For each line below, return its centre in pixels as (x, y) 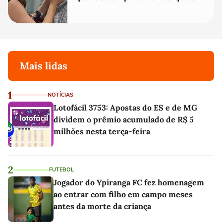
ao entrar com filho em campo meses (123, 194)
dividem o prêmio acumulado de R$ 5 (124, 120)
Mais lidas (44, 66)
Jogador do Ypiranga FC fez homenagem (129, 183)
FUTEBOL (61, 170)
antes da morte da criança (102, 206)
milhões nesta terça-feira (102, 132)
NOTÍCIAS (60, 95)
